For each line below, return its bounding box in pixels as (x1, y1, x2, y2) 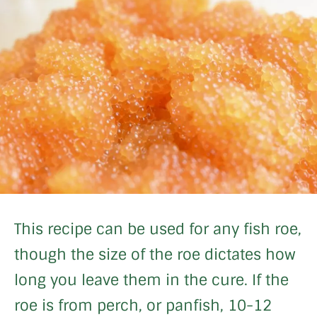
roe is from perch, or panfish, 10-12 (14, 295, 272, 315)
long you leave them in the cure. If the (14, 270, 289, 289)
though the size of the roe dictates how (14, 244, 296, 264)
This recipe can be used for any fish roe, (14, 219, 301, 238)
